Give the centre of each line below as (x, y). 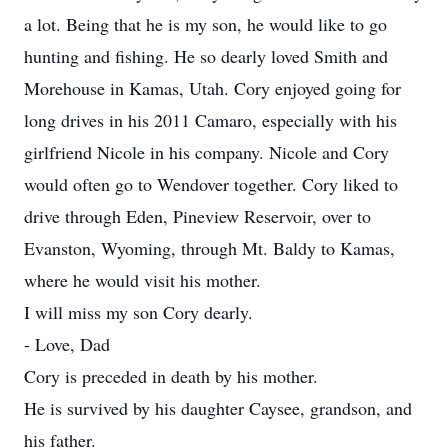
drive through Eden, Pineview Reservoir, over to (197, 216)
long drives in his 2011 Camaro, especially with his (210, 120)
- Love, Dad (67, 344)
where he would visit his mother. (142, 280)
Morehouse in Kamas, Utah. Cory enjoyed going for (212, 88)
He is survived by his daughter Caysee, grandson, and (218, 408)
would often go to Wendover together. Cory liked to (211, 184)
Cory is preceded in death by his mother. (171, 376)
